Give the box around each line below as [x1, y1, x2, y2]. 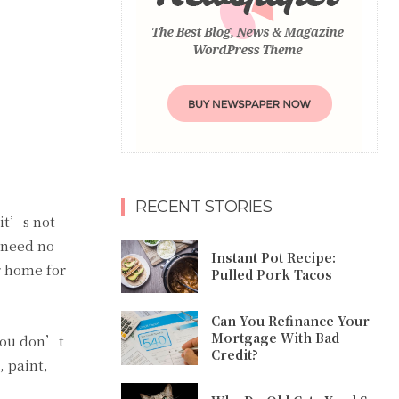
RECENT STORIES [135, 196, 272, 216]
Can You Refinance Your [211, 312, 370, 330]
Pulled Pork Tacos [211, 265, 333, 284]
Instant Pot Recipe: [211, 248, 337, 267]
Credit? [211, 346, 259, 364]
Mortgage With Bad [211, 329, 340, 347]
